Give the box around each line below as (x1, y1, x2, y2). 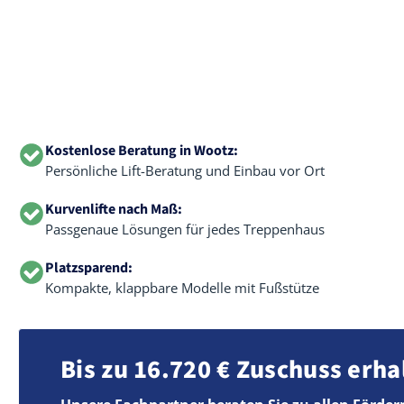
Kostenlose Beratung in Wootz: (45, 141, 238, 161)
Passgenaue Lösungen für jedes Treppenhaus (45, 220, 325, 238)
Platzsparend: (45, 258, 133, 278)
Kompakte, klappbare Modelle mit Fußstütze (45, 279, 319, 297)
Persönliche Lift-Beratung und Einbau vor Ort (45, 161, 325, 179)
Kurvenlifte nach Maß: (45, 199, 182, 219)
